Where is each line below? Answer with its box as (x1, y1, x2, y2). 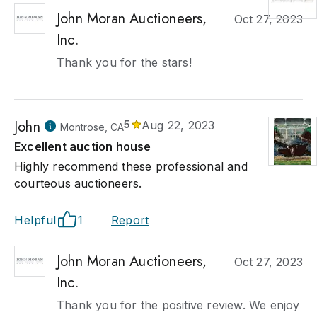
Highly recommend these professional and (14, 159, 248, 173)
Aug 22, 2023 (142, 118, 215, 132)
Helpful (14, 213, 57, 227)
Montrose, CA (59, 121, 124, 133)
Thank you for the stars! (57, 55, 192, 69)
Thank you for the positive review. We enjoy (57, 298, 300, 312)
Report (111, 213, 149, 227)
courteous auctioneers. (14, 176, 142, 190)
